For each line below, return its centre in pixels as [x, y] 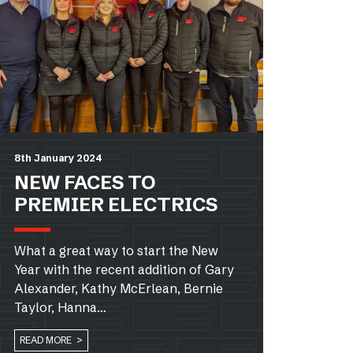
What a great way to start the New [116, 250]
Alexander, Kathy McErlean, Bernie [119, 288]
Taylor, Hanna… [60, 307]
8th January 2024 [58, 158]
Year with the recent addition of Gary [124, 269]
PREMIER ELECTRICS [116, 204]
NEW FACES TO [85, 182]
